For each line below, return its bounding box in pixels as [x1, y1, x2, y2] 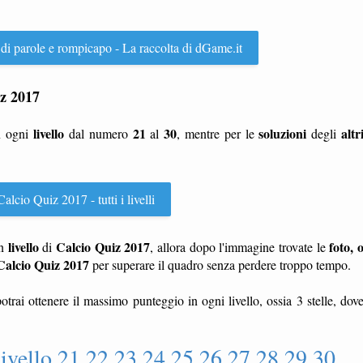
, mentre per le [177, 125, 259, 142]
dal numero [64, 125, 133, 142]
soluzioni [258, 124, 307, 143]
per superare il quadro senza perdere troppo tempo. [89, 256, 351, 273]
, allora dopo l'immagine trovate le [150, 238, 330, 255]
